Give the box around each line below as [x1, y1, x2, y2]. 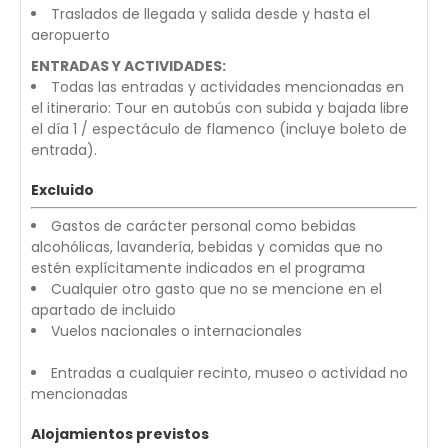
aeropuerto [31, 25, 110, 45]
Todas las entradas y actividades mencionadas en [51, 77, 404, 97]
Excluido [31, 180, 94, 200]
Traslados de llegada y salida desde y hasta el [51, 4, 370, 24]
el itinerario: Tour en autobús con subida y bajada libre [31, 98, 409, 118]
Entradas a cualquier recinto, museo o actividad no [51, 363, 408, 383]
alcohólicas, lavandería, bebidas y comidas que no [31, 237, 383, 257]
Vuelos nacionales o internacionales [51, 321, 410, 341]
